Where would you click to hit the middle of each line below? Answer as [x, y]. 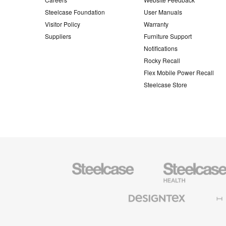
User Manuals [163, 12]
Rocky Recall [162, 60]
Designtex [124, 191]
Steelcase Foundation [75, 12]
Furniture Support [168, 36]
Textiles [121, 199]
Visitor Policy [63, 24]
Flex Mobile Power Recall [179, 72]
